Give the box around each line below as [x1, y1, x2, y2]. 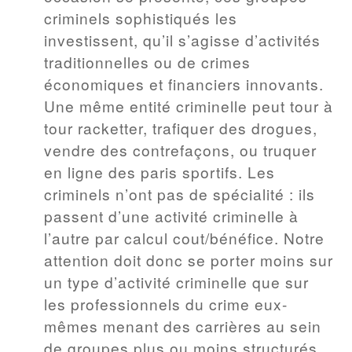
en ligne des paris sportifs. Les [44, 160, 275, 182]
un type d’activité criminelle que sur [44, 270, 309, 292]
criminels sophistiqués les [44, 6, 237, 28]
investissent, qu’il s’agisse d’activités [44, 28, 321, 50]
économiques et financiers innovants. [44, 72, 324, 94]
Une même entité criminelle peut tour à [44, 94, 333, 116]
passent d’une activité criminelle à [44, 204, 299, 226]
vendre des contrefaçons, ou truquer [44, 138, 317, 160]
